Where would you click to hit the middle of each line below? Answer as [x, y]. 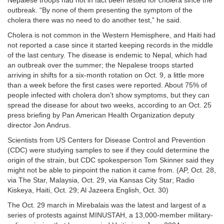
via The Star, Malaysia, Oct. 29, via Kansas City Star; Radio [101, 180]
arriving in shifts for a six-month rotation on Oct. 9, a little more [106, 75]
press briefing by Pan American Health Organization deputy [101, 115]
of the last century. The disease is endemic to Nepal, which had [107, 55]
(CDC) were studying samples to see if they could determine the [108, 150]
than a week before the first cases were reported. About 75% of [107, 85]
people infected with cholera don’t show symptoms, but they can [108, 95]
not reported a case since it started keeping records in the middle [110, 45]
